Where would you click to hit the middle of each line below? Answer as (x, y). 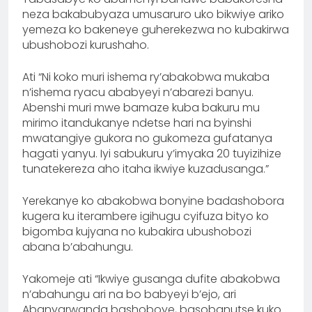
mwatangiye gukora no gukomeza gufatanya (147, 139)
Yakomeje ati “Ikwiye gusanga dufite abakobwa (151, 279)
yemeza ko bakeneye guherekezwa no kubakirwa (156, 30)
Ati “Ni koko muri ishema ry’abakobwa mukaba (146, 77)
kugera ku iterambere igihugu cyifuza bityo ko (146, 217)
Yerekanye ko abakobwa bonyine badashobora (153, 201)
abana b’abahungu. (78, 247)
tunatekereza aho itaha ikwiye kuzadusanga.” (146, 169)
